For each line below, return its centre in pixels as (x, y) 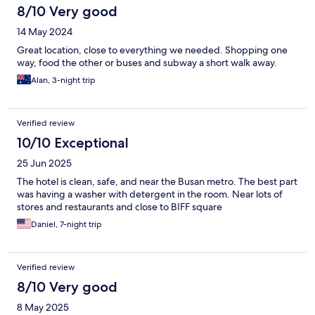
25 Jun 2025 (44, 163)
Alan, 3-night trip (63, 81)
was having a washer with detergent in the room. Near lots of (150, 194)
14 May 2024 (45, 32)
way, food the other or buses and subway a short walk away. (147, 63)
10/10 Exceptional (73, 143)
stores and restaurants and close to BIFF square (120, 207)
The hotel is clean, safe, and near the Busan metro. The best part (157, 182)
